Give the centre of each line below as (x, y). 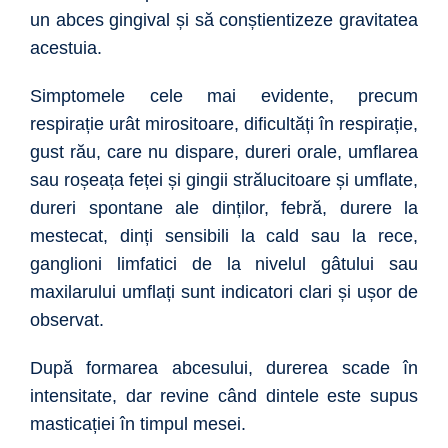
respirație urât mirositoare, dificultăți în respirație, (224, 124)
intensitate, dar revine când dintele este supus (224, 396)
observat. (69, 320)
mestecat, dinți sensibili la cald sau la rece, (224, 236)
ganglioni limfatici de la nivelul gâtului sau (224, 264)
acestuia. (68, 48)
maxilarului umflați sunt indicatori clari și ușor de (224, 292)
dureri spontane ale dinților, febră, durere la (224, 208)
